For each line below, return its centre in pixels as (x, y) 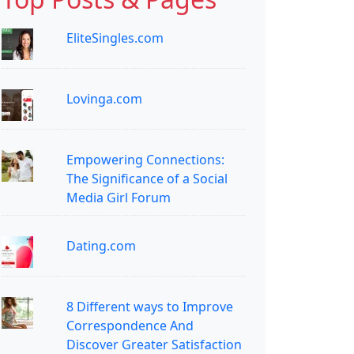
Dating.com (101, 246)
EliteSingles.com (115, 38)
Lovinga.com (104, 99)
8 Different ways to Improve (149, 307)
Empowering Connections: (145, 160)
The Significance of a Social (147, 179)
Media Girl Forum (118, 198)
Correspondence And (130, 326)
